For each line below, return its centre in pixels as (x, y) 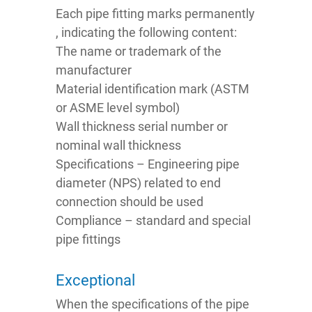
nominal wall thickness (118, 146)
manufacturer (94, 70)
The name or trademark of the (139, 52)
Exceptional (95, 281)
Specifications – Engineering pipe (148, 164)
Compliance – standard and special (153, 221)
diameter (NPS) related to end (138, 183)
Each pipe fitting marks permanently (155, 14)
